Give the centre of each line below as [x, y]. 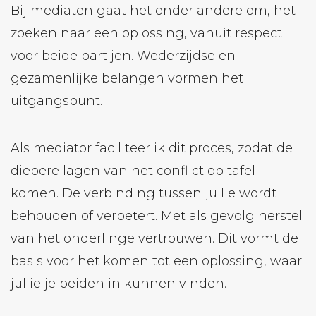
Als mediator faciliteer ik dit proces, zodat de [152, 148]
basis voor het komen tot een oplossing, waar [156, 261]
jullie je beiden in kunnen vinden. [119, 284]
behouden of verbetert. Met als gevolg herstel [157, 216]
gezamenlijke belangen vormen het [127, 78]
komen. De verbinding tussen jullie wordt [144, 193]
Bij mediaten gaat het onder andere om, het [153, 11]
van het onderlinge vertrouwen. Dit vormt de [154, 238]
